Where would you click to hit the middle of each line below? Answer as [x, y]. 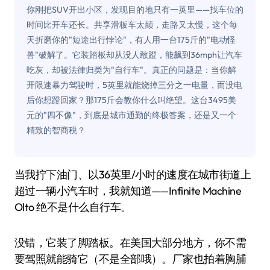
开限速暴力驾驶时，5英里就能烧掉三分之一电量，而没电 [134, 85]
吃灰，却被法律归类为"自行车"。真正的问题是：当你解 [131, 70]
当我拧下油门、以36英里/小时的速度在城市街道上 [20, 175]
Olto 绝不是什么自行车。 [73, 207]
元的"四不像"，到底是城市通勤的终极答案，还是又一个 [131, 115]
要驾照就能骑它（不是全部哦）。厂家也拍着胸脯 [130, 259]
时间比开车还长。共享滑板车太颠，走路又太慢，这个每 [132, 25]
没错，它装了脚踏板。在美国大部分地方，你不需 [130, 243]
